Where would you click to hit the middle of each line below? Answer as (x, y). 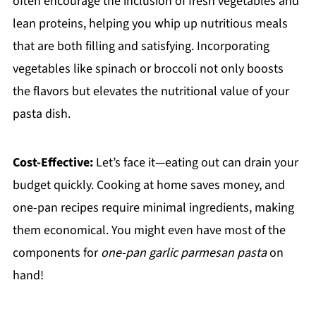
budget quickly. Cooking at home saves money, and (148, 185)
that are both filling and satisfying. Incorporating (141, 46)
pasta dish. (41, 114)
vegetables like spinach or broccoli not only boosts (148, 68)
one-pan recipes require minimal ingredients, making (153, 207)
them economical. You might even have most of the (149, 230)
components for (56, 253)
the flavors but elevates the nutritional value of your (151, 91)
